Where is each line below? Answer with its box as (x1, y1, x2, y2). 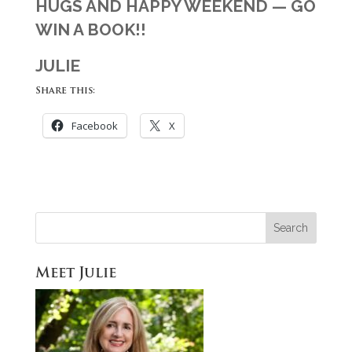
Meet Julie (35, 266, 116, 282)
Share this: (35, 86, 95, 97)
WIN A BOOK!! (35, 20, 150, 40)
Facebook (71, 119, 118, 134)
